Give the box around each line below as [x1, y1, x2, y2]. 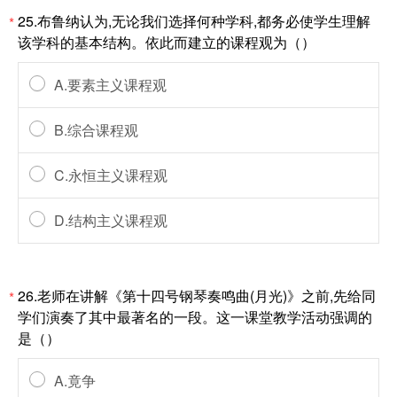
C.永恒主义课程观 [54, 165, 167, 185]
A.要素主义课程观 [54, 74, 167, 95]
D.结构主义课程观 [54, 210, 167, 230]
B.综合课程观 [54, 120, 138, 140]
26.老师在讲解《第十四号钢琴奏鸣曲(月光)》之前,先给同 [18, 285, 376, 306]
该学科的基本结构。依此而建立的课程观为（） [18, 32, 315, 52]
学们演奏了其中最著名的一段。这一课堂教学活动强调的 [18, 307, 372, 327]
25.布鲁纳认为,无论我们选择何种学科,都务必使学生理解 [18, 11, 370, 31]
